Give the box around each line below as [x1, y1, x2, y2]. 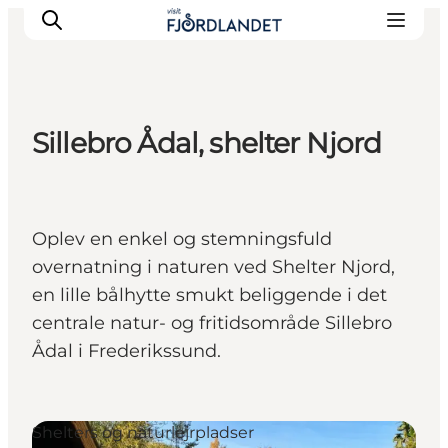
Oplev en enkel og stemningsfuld [32, 228, 332, 251]
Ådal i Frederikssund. [32, 340, 221, 363]
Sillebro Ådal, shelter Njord [32, 126, 382, 161]
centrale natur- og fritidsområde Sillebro [32, 312, 392, 335]
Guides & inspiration [40, 214, 239, 238]
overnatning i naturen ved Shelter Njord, [32, 256, 395, 279]
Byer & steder [40, 158, 173, 182]
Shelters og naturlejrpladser [32, 423, 254, 443]
